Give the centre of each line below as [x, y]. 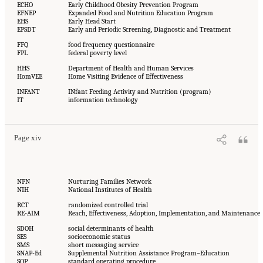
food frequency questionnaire [111, 44]
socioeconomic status [99, 237]
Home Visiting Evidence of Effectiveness [125, 76]
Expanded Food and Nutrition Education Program [140, 13]
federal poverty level [97, 53]
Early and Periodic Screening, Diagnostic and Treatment [149, 29]
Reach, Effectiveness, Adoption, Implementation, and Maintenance [164, 213]
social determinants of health [111, 229]
